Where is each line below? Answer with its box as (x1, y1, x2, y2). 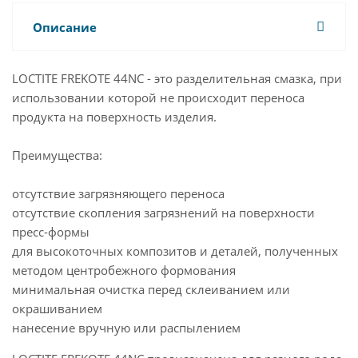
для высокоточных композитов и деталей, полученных (12, 243, 338, 259)
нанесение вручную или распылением (12, 320, 241, 336)
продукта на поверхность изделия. (12, 109, 217, 125)
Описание (33, 19, 97, 35)
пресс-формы (12, 224, 89, 240)
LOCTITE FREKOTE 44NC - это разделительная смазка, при (12, 70, 342, 86)
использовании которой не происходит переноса (12, 89, 304, 105)
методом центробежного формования (12, 262, 236, 278)
